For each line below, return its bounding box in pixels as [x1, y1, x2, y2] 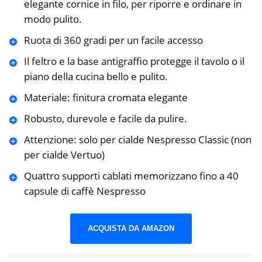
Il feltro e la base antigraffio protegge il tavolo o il [23, 54, 244, 68]
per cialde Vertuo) [23, 147, 105, 161]
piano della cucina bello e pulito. [23, 69, 168, 83]
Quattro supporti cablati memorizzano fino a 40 [23, 168, 239, 182]
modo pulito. [23, 12, 82, 26]
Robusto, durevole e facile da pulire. [23, 111, 187, 125]
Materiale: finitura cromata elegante [23, 90, 188, 104]
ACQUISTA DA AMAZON [88, 224, 174, 233]
